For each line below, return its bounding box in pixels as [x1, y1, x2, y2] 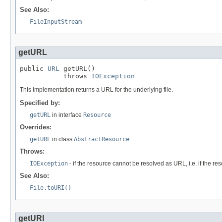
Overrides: [20, 123, 52, 131]
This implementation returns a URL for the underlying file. [20, 86, 173, 94]
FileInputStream [30, 18, 82, 26]
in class [51, 136, 74, 143]
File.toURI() [30, 184, 71, 192]
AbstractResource [74, 136, 129, 143]
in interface [51, 111, 83, 119]
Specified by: [20, 99, 60, 107]
